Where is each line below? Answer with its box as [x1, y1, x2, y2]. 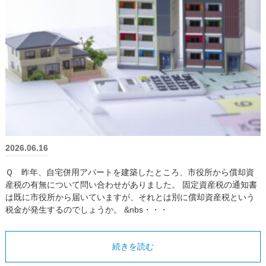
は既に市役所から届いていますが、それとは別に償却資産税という [5, 192, 255, 202]
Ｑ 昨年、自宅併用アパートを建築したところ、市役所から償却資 [5, 167, 254, 177]
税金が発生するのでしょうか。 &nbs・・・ [5, 204, 168, 214]
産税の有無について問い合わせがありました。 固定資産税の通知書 [5, 179, 257, 189]
